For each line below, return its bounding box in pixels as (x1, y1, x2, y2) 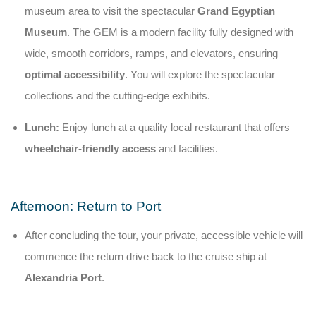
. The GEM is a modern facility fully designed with (67, 25, 293, 38)
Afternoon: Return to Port (11, 198, 161, 214)
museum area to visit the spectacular (25, 4, 197, 17)
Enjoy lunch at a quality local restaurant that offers (59, 121, 290, 133)
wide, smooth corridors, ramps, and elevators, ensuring (25, 47, 278, 59)
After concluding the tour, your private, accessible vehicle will (25, 229, 303, 241)
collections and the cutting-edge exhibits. (25, 89, 210, 102)
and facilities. (156, 142, 218, 154)
